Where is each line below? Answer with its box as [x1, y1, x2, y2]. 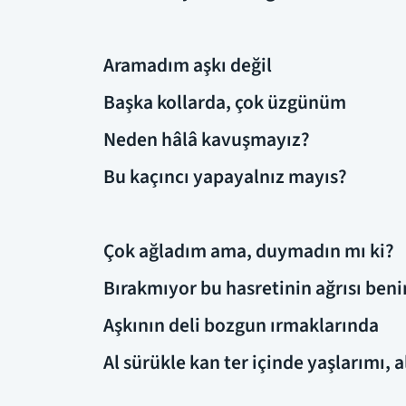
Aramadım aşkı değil [103, 51, 272, 80]
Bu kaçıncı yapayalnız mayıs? [103, 162, 347, 191]
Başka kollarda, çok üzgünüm [103, 88, 346, 117]
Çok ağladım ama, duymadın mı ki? [103, 237, 394, 266]
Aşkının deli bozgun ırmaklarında [103, 311, 379, 340]
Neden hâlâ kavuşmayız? [103, 125, 310, 154]
